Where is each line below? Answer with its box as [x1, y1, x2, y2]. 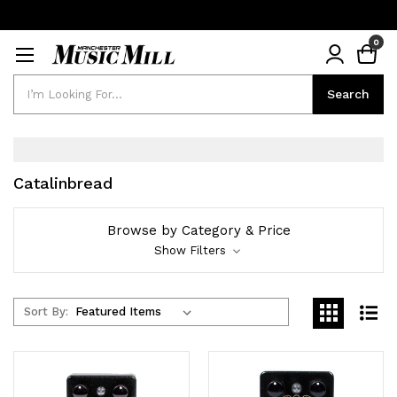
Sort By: [23, 304, 68, 318]
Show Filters [153, 243, 230, 257]
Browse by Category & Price [106, 222, 291, 238]
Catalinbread [13, 173, 113, 192]
